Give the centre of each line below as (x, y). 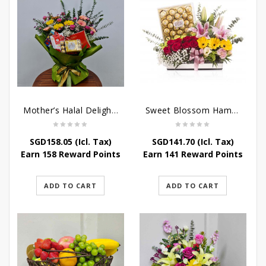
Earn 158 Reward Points (70, 154)
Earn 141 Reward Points (193, 154)
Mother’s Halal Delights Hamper (115, 110)
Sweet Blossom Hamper (235, 110)
